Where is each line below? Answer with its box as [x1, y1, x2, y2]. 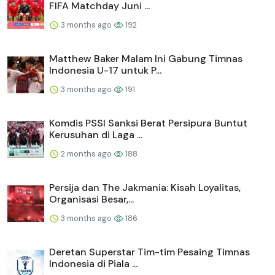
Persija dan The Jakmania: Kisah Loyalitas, [49, 180, 241, 194]
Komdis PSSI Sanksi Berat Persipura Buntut [49, 116, 247, 130]
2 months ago [59, 148, 114, 159]
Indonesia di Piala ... [49, 257, 137, 270]
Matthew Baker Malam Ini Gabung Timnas [49, 52, 242, 65]
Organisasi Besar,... [49, 192, 134, 206]
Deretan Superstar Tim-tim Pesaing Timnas [49, 245, 250, 258]
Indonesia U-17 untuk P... [49, 63, 161, 77]
